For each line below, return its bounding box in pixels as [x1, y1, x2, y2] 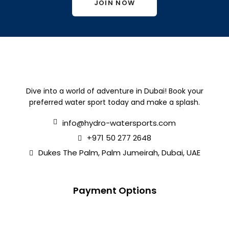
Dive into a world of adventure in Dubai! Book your [26, 86, 203, 97]
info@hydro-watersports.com [62, 118, 176, 129]
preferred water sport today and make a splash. [29, 97, 200, 108]
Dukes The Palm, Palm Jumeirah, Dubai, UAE [38, 147, 200, 158]
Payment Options [73, 184, 156, 197]
